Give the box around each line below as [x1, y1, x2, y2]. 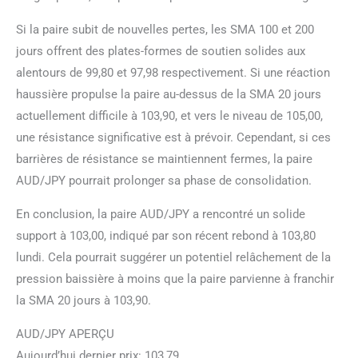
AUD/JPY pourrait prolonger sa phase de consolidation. [16, 173, 312, 188]
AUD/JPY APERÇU [16, 326, 114, 341]
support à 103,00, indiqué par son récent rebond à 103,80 [16, 228, 316, 243]
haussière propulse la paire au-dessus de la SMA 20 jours [16, 86, 321, 101]
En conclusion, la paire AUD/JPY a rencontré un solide [16, 206, 305, 221]
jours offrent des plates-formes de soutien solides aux [16, 43, 305, 58]
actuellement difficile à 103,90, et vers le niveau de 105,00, [16, 108, 323, 123]
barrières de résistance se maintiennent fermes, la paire [16, 151, 312, 166]
